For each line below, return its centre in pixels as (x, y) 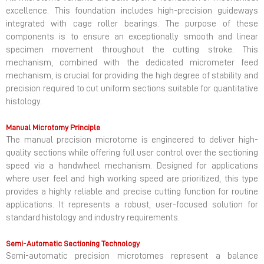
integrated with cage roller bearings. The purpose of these (132, 24)
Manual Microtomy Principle (53, 128)
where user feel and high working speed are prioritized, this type (132, 179)
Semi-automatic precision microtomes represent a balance (132, 256)
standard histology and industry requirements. (93, 218)
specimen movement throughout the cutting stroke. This (132, 50)
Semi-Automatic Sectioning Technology (73, 244)
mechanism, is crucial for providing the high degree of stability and (132, 76)
